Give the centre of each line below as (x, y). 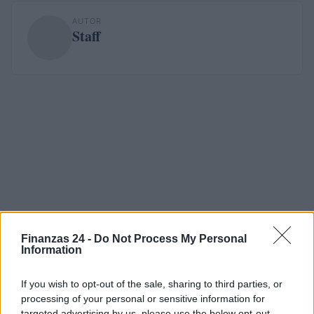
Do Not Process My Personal (170, 238)
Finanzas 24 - (57, 238)
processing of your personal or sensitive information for (143, 298)
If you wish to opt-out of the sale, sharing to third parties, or (152, 284)
